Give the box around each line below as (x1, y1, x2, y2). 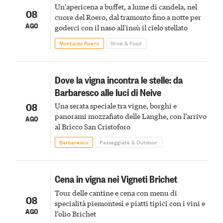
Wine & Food (111, 38, 142, 48)
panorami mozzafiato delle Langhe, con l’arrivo (54, 111, 207, 121)
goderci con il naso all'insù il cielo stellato (54, 22, 188, 33)
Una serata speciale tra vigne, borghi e (54, 101, 177, 111)
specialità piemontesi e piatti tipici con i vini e (54, 198, 205, 208)
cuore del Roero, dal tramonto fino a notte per (54, 12, 201, 22)
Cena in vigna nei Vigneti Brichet (54, 172, 177, 186)
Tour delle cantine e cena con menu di (54, 187, 177, 198)
